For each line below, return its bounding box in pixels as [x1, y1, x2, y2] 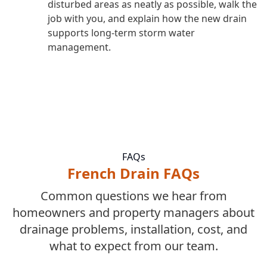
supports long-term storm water [48, 26, 195, 40]
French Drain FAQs [67, 163, 200, 184]
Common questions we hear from [40, 188, 227, 204]
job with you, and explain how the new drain [48, 12, 247, 26]
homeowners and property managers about [13, 204, 254, 221]
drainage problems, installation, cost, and [20, 221, 247, 238]
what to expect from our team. [49, 238, 218, 254]
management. [48, 41, 111, 54]
